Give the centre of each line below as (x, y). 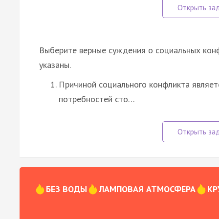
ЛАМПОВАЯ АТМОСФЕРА (147, 189)
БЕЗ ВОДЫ (66, 189)
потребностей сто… (97, 99)
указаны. (55, 65)
